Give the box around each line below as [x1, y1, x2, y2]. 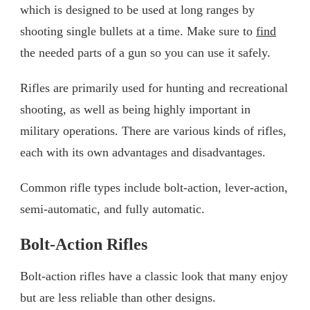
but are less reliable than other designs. [20, 290, 216, 304]
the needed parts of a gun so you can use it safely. [20, 45, 274, 60]
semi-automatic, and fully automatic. [20, 201, 205, 216]
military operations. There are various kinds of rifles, [20, 123, 286, 138]
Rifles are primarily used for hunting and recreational [20, 80, 288, 95]
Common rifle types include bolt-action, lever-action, [20, 180, 288, 194]
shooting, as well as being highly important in [20, 102, 250, 116]
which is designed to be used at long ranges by [20, 2, 255, 17]
